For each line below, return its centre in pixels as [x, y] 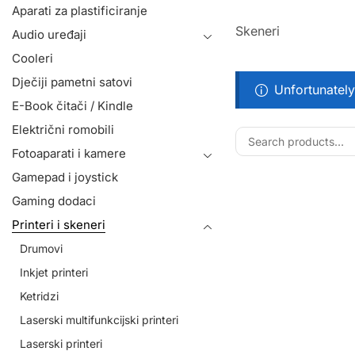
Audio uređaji [49, 34]
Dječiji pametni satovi [72, 82]
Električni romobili [63, 130]
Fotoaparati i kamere [69, 153]
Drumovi [41, 248]
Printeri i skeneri [59, 225]
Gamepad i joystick [65, 177]
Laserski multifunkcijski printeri [99, 320]
